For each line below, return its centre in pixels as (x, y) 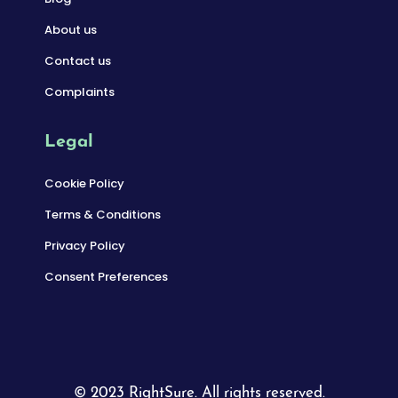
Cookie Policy (84, 184)
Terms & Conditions (103, 215)
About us (71, 30)
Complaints (80, 92)
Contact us (78, 61)
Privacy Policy (85, 246)
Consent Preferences (106, 277)
